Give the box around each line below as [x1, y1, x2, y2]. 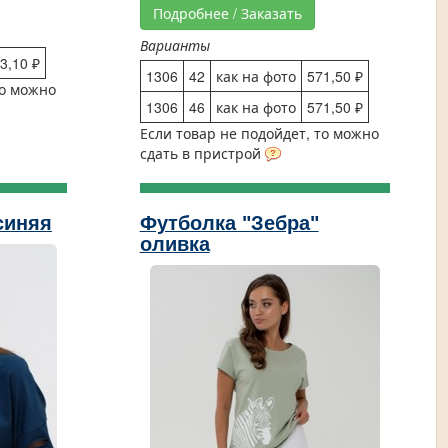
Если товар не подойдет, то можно [139, 123, 379, 143]
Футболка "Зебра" [139, 212, 319, 235]
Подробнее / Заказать [152, 3, 302, 23]
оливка [139, 233, 210, 256]
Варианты [139, 35, 210, 55]
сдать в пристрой [139, 143, 265, 163]
